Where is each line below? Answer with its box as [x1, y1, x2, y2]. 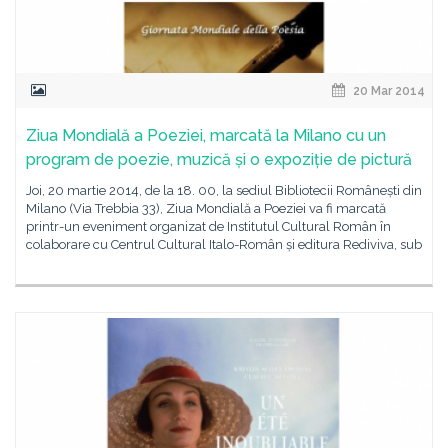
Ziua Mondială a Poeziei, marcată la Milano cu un [26, 126, 386, 145]
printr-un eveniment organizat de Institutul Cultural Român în [26, 219, 391, 234]
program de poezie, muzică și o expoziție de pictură [26, 150, 412, 169]
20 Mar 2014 [350, 84, 425, 98]
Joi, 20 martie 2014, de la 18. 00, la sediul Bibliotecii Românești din [26, 183, 422, 198]
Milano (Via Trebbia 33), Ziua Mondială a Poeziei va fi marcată [26, 201, 386, 216]
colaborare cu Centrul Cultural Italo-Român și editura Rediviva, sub [26, 237, 422, 252]
